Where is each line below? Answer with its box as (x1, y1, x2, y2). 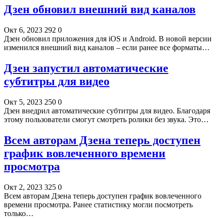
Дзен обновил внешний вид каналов (4, 3, 196, 16)
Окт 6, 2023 (4, 26, 42, 35)
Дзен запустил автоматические (4, 62, 168, 75)
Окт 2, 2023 (4, 182, 42, 191)
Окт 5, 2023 (4, 97, 42, 106)
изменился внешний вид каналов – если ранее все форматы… (4, 43, 210, 52)
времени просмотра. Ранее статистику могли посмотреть (4, 200, 193, 209)
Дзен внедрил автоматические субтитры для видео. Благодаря (4, 106, 210, 115)
